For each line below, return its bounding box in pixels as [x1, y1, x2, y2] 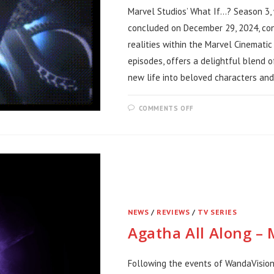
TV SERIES [198, 207, 237, 217]
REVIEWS [157, 207, 190, 217]
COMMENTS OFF [138, 104, 194, 113]
